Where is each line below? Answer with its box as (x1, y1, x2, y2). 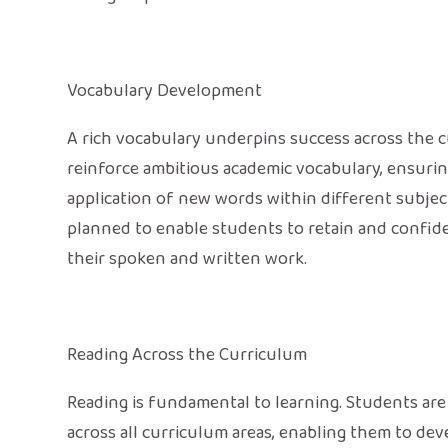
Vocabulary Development (67, 76, 263, 105)
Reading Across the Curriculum (67, 340, 308, 369)
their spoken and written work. (67, 244, 308, 273)
